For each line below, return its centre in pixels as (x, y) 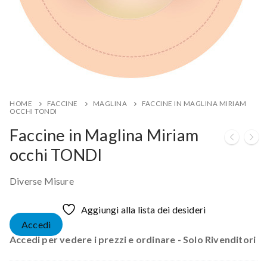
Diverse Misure (42, 181)
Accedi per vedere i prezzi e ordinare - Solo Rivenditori (133, 239)
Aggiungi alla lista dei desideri (143, 209)
